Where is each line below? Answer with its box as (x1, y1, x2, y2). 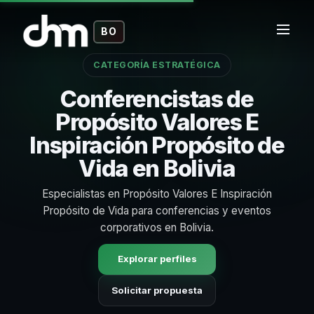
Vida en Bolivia (78, 154, 235, 183)
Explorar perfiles (117, 253, 197, 265)
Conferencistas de (60, 85, 254, 114)
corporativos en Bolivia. (100, 220, 214, 234)
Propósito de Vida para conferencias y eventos (43, 203, 271, 217)
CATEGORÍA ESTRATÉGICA (93, 60, 221, 71)
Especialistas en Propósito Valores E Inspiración (42, 186, 272, 200)
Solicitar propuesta (111, 284, 203, 296)
